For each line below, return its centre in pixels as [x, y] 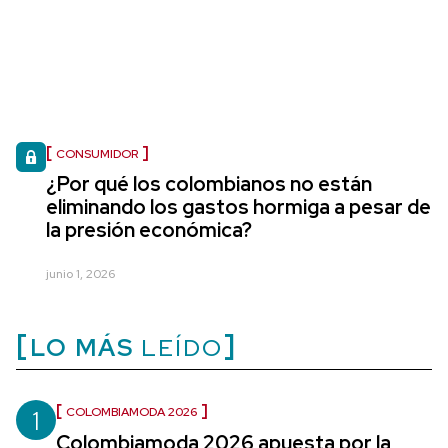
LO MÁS [82, 347]
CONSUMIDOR [97, 154]
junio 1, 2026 [80, 274]
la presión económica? [149, 230]
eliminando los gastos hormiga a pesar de [238, 207]
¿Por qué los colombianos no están [209, 184]
